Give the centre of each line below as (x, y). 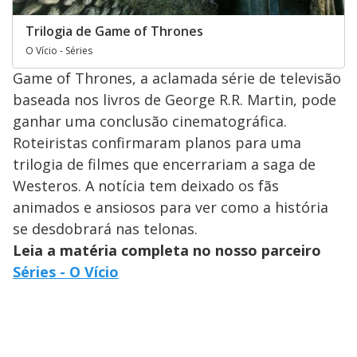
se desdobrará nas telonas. (105, 229)
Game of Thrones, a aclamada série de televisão (177, 78)
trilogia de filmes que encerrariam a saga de (164, 165)
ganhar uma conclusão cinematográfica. (150, 122)
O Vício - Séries (59, 51)
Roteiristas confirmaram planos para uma (157, 143)
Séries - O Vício (66, 272)
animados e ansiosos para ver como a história (171, 208)
